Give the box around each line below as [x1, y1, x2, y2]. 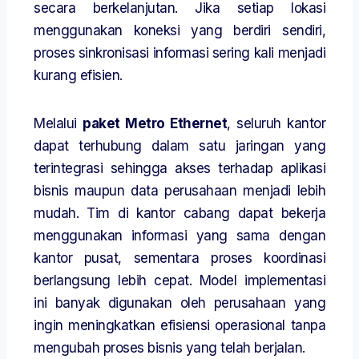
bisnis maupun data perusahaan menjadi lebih [34, 183, 325, 200]
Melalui [34, 115, 83, 132]
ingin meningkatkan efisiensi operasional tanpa [34, 317, 325, 334]
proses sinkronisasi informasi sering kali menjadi [34, 45, 325, 62]
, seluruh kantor [227, 115, 325, 132]
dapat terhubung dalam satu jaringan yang [34, 138, 325, 155]
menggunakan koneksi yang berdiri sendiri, [34, 22, 325, 39]
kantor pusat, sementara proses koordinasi [34, 250, 325, 267]
